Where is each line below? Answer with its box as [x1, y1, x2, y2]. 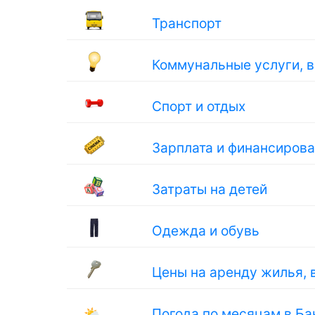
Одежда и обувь [152, 222, 260, 239]
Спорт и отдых [152, 98, 246, 115]
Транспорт [152, 15, 222, 32]
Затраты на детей [152, 181, 268, 198]
